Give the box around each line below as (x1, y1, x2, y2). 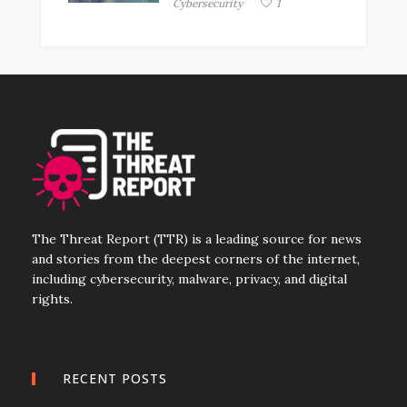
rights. (32, 291, 73, 307)
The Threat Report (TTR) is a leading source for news (32, 231, 362, 247)
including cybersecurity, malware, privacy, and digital (32, 271, 347, 287)
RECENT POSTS (63, 370, 167, 387)
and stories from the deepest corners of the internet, (32, 251, 360, 267)
